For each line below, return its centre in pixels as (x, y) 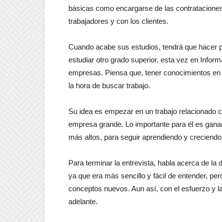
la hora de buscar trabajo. (109, 85)
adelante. (83, 201)
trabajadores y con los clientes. (118, 21)
